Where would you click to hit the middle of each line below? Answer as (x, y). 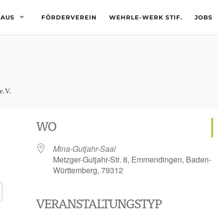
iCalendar (163, 209)
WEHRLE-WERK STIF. (146, 17)
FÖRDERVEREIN (69, 17)
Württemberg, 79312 (88, 170)
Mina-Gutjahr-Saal (84, 149)
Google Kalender (41, 209)
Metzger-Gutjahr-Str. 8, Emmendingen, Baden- (132, 159)
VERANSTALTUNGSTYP (99, 203)
